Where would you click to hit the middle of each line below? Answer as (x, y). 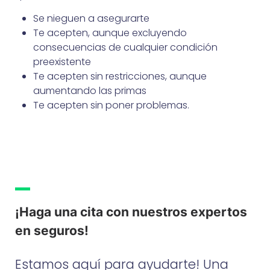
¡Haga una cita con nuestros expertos (131, 212)
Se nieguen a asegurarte (91, 18)
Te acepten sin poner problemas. (111, 105)
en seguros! (52, 230)
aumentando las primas (90, 90)
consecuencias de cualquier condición (125, 47)
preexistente (62, 61)
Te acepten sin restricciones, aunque (120, 76)
